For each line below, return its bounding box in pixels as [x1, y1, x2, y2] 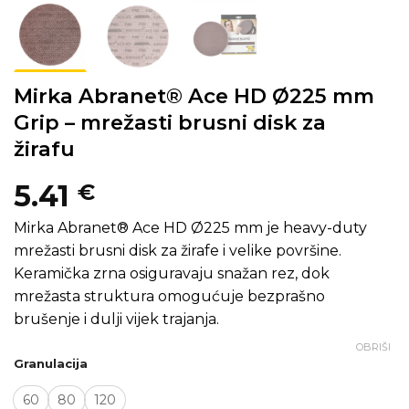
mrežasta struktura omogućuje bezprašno [14, 288, 325, 306]
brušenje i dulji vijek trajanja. [14, 310, 219, 329]
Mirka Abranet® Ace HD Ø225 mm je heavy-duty [14, 219, 367, 237]
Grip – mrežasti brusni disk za [14, 110, 326, 135]
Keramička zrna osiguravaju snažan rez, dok [14, 265, 330, 283]
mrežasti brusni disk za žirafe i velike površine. [14, 242, 341, 260]
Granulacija [14, 356, 88, 372]
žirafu [14, 136, 75, 162]
